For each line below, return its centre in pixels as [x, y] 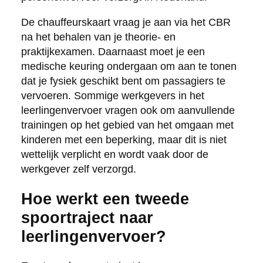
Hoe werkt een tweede [105, 199]
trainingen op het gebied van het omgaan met [127, 125]
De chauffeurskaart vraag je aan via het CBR [126, 22]
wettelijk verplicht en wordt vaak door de [114, 154]
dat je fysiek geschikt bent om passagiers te [123, 81]
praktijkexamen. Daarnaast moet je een [113, 51]
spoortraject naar [87, 218]
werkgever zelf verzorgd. [78, 169]
